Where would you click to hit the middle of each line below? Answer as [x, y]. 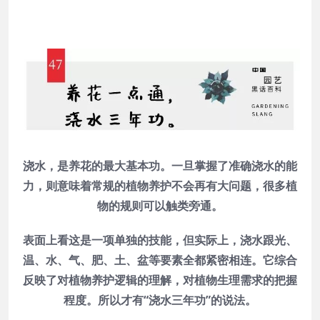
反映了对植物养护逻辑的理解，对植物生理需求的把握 [160, 280]
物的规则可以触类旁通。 [160, 206]
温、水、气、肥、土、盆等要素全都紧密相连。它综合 [160, 260]
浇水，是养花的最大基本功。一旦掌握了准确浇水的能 [160, 166]
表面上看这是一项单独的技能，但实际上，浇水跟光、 [160, 240]
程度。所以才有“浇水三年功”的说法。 [160, 300]
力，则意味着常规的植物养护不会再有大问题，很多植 [160, 186]
